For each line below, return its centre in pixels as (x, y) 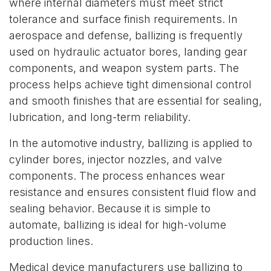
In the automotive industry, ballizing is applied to (131, 143)
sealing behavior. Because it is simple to (110, 208)
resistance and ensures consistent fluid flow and (133, 192)
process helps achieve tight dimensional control (130, 84)
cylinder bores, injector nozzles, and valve (116, 159)
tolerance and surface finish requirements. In (123, 19)
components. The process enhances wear (117, 176)
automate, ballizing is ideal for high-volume (118, 225)
